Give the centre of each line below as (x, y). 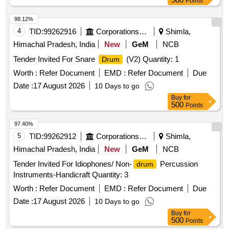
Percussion (178, 164)
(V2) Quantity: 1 (152, 59)
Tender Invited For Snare (55, 59)
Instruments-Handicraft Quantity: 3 (71, 175)
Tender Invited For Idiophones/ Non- (73, 164)
